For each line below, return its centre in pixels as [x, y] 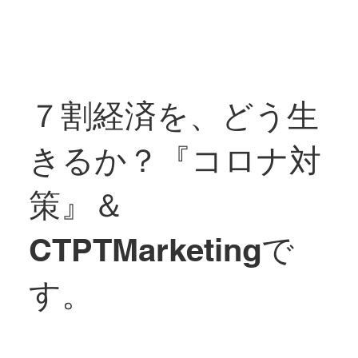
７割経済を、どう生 [173, 115]
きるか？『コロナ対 [175, 160]
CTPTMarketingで [161, 249]
